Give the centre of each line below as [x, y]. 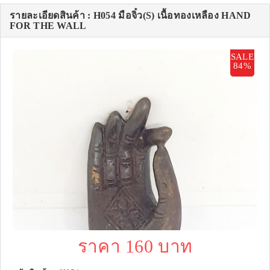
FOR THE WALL [48, 26]
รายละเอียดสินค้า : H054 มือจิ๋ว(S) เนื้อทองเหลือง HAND [130, 16]
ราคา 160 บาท [135, 246]
